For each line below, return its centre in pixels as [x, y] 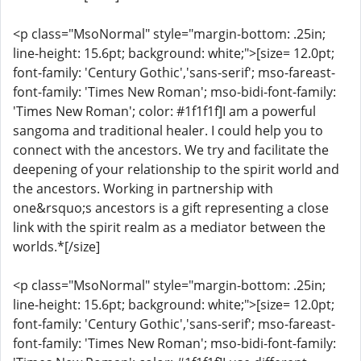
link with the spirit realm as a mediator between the [169, 227]
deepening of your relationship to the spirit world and [176, 169]
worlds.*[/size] [56, 247]
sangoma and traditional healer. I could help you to [168, 131]
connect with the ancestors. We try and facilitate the [171, 150]
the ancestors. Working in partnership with [143, 189]
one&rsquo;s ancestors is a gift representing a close [171, 208]
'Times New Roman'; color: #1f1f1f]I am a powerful [164, 111]
